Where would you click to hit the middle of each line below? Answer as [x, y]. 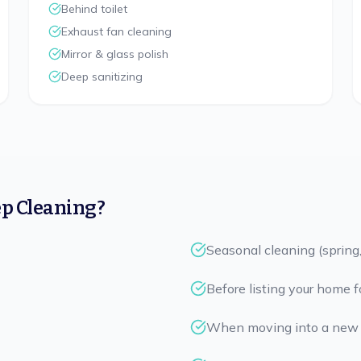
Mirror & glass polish [114, 54]
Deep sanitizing [102, 77]
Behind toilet [94, 9]
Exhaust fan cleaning [116, 31]
